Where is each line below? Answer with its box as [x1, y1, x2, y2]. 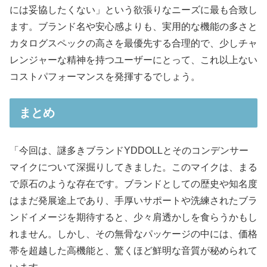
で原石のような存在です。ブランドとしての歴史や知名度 [10, 179, 257, 190]
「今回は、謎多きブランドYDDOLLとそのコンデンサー [10, 145, 249, 156]
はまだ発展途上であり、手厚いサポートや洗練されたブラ [10, 195, 257, 206]
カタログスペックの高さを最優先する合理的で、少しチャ [10, 38, 257, 48]
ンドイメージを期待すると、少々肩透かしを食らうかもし [10, 212, 257, 223]
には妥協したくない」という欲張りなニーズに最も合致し [10, 4, 257, 15]
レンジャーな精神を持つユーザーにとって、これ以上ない [10, 54, 257, 65]
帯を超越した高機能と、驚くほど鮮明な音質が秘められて [10, 246, 257, 256]
